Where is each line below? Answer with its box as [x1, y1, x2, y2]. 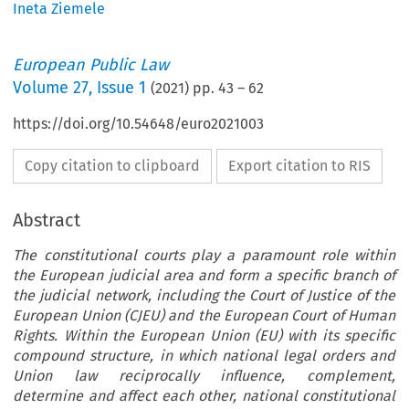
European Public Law [13, 55, 170, 76]
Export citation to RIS [228, 157, 372, 175]
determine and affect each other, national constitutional [13, 387, 395, 405]
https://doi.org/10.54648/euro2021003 [13, 115, 265, 133]
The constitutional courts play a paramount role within [13, 246, 395, 265]
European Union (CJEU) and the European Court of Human [13, 307, 395, 325]
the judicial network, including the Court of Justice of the [13, 287, 395, 305]
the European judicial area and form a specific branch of [13, 267, 395, 285]
